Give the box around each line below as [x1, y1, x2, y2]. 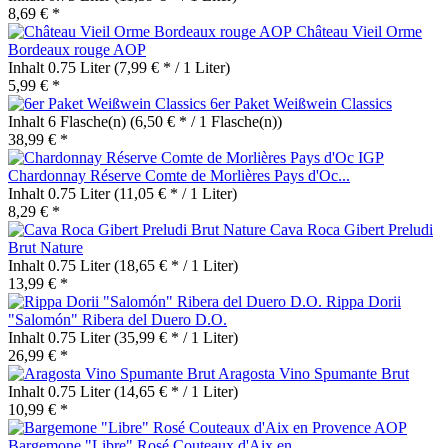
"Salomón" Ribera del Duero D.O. [8, 310, 227, 328]
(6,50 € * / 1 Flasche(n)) [130, 112, 282, 130]
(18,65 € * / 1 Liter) [114, 256, 238, 274]
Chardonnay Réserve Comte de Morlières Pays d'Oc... [8, 166, 350, 184]
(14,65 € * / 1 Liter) [114, 382, 238, 400]
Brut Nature [8, 238, 83, 256]
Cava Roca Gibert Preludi [270, 220, 433, 238]
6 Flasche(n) [48, 112, 130, 130]
